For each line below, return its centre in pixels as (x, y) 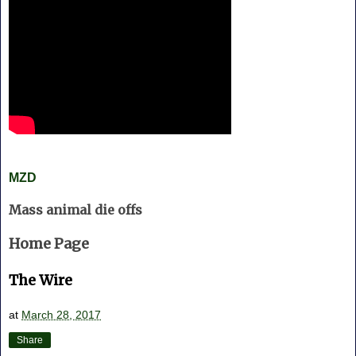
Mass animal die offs (75, 209)
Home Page (49, 243)
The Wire (41, 280)
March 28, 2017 (61, 315)
